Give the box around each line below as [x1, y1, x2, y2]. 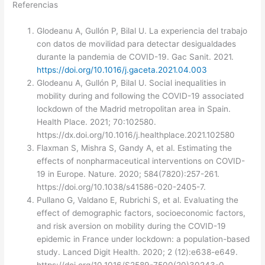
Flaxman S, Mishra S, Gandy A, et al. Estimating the [37, 143, 232, 153]
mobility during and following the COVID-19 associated [37, 91, 244, 101]
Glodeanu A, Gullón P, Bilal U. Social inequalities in [37, 78, 227, 88]
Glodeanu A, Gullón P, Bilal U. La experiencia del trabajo [37, 26, 248, 36]
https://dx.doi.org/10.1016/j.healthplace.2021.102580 [37, 130, 235, 140]
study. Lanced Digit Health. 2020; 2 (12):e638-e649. [37, 247, 238, 257]
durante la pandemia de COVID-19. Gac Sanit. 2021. [37, 52, 234, 62]
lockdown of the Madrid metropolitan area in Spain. [37, 104, 231, 114]
